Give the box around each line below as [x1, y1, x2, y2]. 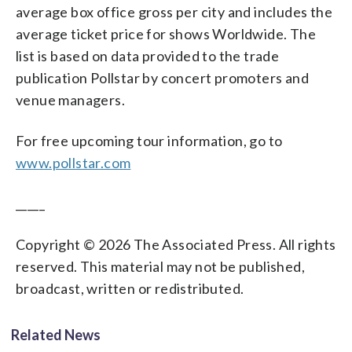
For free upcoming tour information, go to [16, 131, 283, 149]
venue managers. [16, 90, 125, 108]
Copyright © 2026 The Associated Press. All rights [16, 235, 336, 253]
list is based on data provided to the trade [16, 46, 280, 64]
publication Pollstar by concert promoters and [16, 68, 309, 86]
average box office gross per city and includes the [16, 2, 332, 20]
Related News [11, 325, 101, 343]
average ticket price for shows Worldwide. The [16, 24, 316, 42]
